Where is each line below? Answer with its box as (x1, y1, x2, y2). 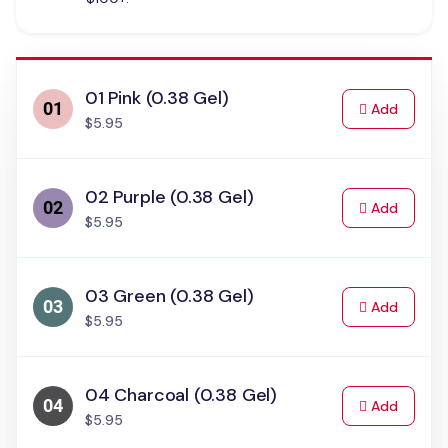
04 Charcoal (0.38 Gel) (85, 383, 278, 407)
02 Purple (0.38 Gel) (85, 185, 254, 209)
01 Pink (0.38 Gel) (85, 86, 229, 110)
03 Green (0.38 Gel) (85, 284, 254, 308)
